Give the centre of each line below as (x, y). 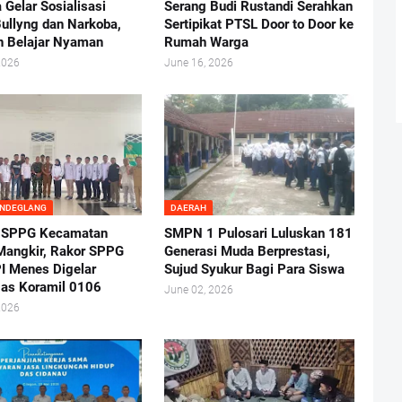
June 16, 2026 (198, 63)
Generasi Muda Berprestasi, (247, 252)
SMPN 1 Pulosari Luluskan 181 (258, 234)
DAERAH (188, 208)
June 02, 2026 (198, 290)
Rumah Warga (206, 43)
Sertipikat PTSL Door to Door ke (258, 25)
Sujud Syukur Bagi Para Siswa (254, 270)
